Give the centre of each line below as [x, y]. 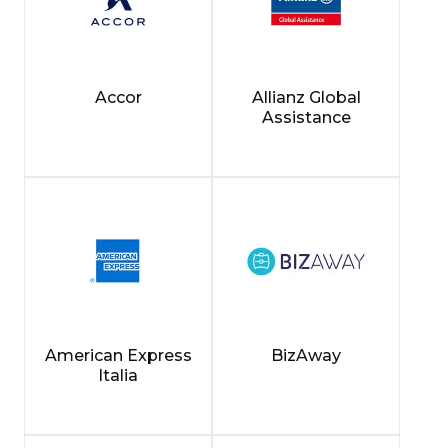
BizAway [306, 355]
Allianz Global [306, 97]
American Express [118, 355]
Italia [118, 375]
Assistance [306, 117]
